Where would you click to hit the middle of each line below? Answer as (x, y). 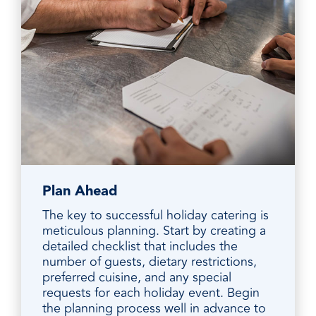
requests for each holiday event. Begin (151, 293)
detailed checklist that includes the (140, 247)
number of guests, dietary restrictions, (150, 262)
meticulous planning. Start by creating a (154, 231)
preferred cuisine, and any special (137, 278)
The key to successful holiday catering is (156, 215)
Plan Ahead (80, 192)
